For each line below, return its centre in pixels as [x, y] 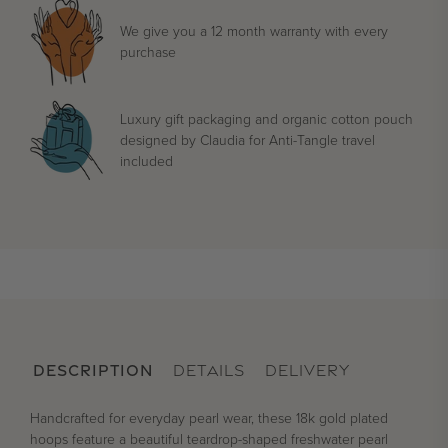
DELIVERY [307, 371]
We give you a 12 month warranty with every [254, 32]
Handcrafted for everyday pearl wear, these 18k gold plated [209, 419]
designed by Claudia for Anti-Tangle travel [247, 140]
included [146, 161]
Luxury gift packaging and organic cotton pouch [266, 119]
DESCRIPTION [92, 371]
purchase [148, 53]
